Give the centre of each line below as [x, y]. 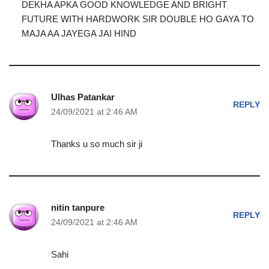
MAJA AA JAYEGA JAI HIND [79, 33]
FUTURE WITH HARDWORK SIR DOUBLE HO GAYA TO [138, 19]
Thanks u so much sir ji [97, 144]
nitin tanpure [78, 207]
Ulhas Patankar [83, 97]
